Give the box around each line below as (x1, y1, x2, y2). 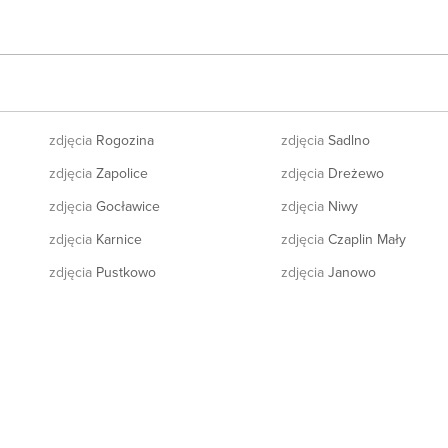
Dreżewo (323, 162, 384, 183)
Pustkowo (91, 261, 156, 282)
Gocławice (91, 195, 160, 216)
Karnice (91, 228, 142, 249)
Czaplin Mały (323, 228, 406, 249)
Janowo (323, 261, 376, 282)
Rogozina (91, 129, 154, 150)
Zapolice (91, 162, 148, 183)
